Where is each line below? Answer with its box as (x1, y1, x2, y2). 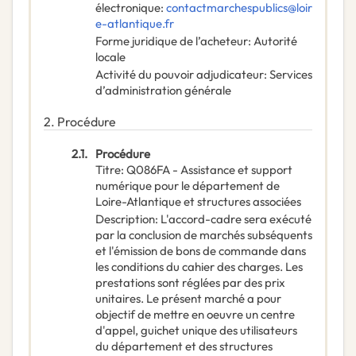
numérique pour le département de (95, 178, 280, 194)
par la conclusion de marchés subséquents (95, 227, 312, 243)
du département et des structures (95, 339, 273, 354)
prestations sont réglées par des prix (95, 275, 285, 291)
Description (95, 211, 155, 227)
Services (269, 67, 312, 83)
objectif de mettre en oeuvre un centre (95, 307, 295, 323)
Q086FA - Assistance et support (126, 162, 292, 178)
